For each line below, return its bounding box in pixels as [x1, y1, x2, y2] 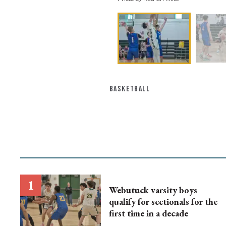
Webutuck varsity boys [109, 184, 197, 196]
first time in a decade [109, 207, 188, 219]
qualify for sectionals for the [109, 196, 217, 208]
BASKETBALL [109, 84, 150, 94]
